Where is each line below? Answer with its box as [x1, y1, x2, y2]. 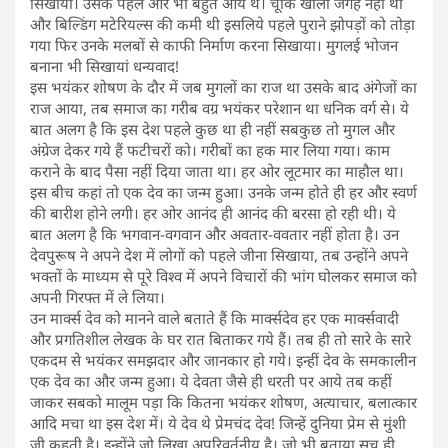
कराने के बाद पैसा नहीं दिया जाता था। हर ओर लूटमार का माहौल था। [30, 160, 404, 181]
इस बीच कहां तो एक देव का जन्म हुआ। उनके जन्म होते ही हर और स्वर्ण [30, 181, 417, 202]
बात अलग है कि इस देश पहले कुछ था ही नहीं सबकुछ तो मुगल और [30, 118, 395, 139]
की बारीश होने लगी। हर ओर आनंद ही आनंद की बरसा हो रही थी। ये [30, 202, 396, 223]
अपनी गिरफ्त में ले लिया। [30, 286, 165, 307]
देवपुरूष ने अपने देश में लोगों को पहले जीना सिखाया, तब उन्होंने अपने [30, 244, 408, 265]
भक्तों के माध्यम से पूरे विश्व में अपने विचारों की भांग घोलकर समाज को [30, 265, 417, 286]
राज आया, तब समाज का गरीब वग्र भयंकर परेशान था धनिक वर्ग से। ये [30, 97, 409, 118]
